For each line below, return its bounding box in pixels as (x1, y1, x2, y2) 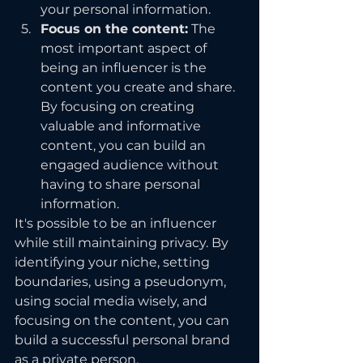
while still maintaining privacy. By (15, 235, 232, 250)
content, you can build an (41, 138, 209, 153)
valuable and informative (41, 118, 204, 134)
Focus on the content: (41, 21, 188, 36)
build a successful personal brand (15, 332, 233, 348)
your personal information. (41, 2, 211, 17)
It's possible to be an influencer (15, 216, 220, 231)
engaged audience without (41, 157, 222, 173)
